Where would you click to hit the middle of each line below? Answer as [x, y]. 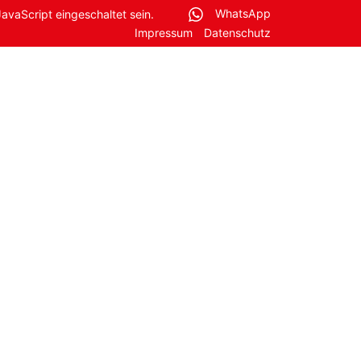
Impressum [163, 32]
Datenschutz [237, 32]
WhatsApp [241, 14]
